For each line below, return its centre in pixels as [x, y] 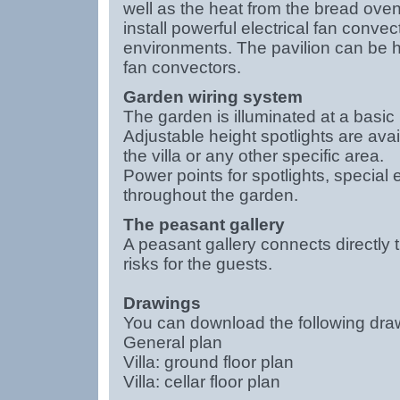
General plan [172, 342]
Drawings [162, 303]
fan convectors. [191, 67]
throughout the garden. [210, 195]
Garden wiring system [212, 97]
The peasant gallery [204, 225]
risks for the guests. [197, 264]
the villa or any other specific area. [253, 156]
